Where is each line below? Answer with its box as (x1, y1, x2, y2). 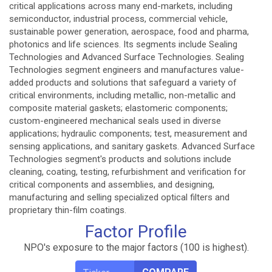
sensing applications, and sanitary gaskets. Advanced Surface (9, 141, 255, 152)
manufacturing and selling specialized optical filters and (9, 192, 229, 203)
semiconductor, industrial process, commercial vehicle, (9, 13, 228, 24)
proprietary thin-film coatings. (9, 205, 126, 216)
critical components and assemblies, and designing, (9, 179, 214, 190)
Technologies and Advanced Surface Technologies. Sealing (9, 52, 244, 63)
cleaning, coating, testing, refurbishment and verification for (9, 166, 246, 177)
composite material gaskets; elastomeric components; (9, 103, 228, 114)
